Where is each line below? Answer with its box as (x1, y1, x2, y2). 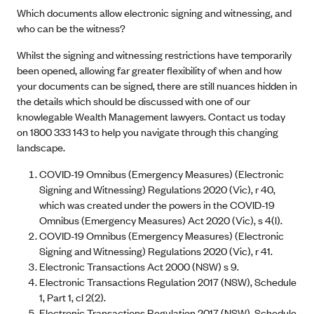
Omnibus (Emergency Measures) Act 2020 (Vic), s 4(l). (39, 212, 282, 227)
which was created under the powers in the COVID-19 (39, 197, 275, 212)
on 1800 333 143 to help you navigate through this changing (17, 124, 278, 139)
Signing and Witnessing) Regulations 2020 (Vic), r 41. (39, 243, 273, 258)
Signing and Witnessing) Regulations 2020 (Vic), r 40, (39, 182, 275, 196)
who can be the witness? (17, 20, 125, 35)
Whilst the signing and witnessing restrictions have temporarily (17, 47, 292, 62)
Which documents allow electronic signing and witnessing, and (17, 5, 292, 20)
